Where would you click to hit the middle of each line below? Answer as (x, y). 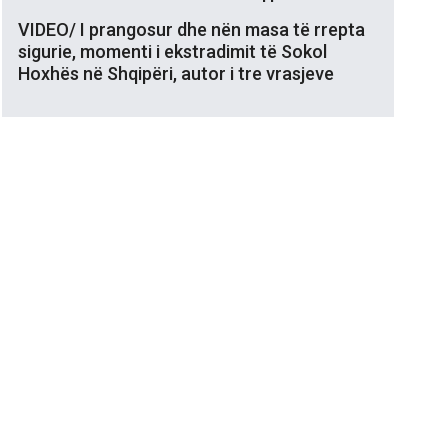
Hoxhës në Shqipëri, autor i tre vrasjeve (176, 73)
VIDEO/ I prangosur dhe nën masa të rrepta (191, 29)
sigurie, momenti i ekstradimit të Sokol (172, 51)
